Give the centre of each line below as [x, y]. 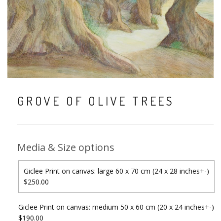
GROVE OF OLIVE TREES [96, 101]
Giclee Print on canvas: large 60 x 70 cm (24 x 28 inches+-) [116, 171]
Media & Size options [66, 147]
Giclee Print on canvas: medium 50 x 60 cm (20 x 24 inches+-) [116, 207]
